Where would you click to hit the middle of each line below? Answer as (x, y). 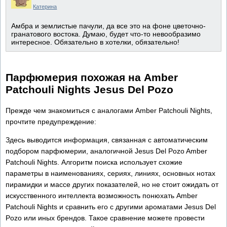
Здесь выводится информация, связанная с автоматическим (107, 140)
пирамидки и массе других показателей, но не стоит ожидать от (112, 184)
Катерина (45, 7)
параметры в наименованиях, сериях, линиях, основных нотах (110, 173)
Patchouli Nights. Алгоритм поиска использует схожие (94, 162)
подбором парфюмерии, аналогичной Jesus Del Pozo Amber (106, 151)
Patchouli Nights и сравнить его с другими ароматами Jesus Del (111, 206)
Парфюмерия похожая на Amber (92, 78)
